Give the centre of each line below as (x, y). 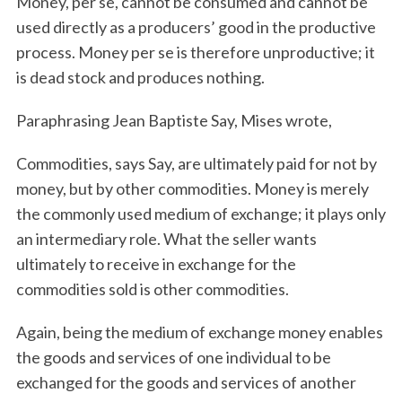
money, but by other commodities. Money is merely (192, 188)
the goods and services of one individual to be (173, 357)
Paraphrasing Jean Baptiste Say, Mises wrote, (175, 120)
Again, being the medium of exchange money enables (199, 332)
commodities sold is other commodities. (153, 289)
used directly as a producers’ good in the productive (196, 27)
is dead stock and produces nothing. (140, 77)
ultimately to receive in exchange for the (156, 264)
